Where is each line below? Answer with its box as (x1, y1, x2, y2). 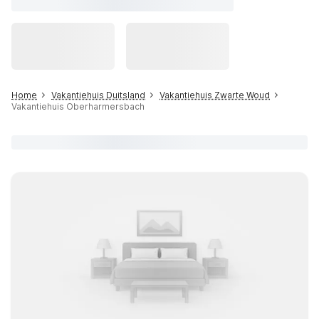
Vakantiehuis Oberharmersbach (11, 101, 145, 112)
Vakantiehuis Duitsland (51, 90, 145, 100)
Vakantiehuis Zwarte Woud (159, 90, 270, 100)
